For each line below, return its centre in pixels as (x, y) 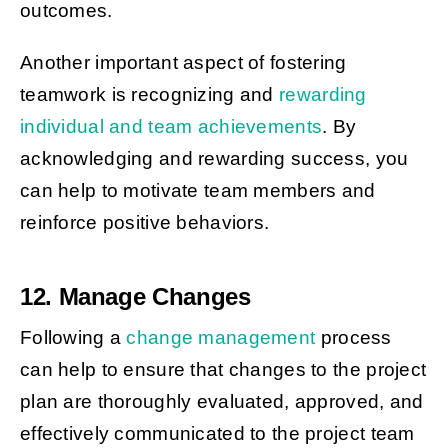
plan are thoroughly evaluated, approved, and (221, 402)
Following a (73, 338)
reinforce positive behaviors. (144, 223)
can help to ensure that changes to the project (223, 370)
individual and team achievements (171, 127)
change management (221, 338)
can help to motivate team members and (197, 191)
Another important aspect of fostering (183, 63)
